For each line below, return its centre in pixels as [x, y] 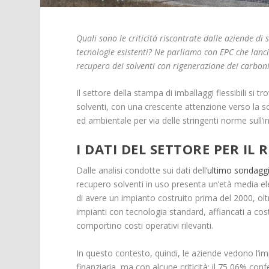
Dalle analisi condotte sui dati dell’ [142, 171]
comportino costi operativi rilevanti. [145, 226]
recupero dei [101, 65]
